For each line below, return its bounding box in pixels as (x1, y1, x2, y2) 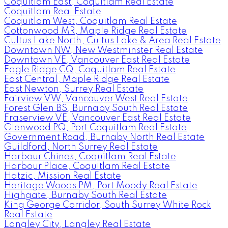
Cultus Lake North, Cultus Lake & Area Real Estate (4, 36, 221, 46)
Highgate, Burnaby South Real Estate (4, 191, 167, 201)
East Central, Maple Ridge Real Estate (4, 75, 169, 84)
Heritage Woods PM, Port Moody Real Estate (4, 181, 197, 191)
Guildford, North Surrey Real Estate (4, 142, 158, 152)
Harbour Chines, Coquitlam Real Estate (4, 152, 176, 162)
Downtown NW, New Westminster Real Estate (4, 46, 203, 55)
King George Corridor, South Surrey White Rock (4, 201, 211, 210)
